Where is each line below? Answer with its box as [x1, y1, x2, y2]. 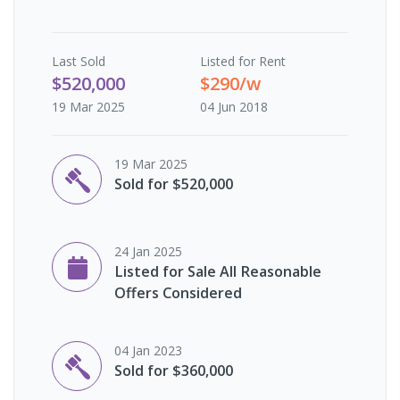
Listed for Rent [200, 52, 286, 70]
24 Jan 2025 [114, 242, 182, 260]
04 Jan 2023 [114, 341, 182, 359]
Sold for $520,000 [114, 173, 233, 194]
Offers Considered [114, 282, 242, 303]
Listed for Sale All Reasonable [114, 261, 321, 281]
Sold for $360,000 [114, 360, 233, 380]
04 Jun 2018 [200, 97, 268, 115]
